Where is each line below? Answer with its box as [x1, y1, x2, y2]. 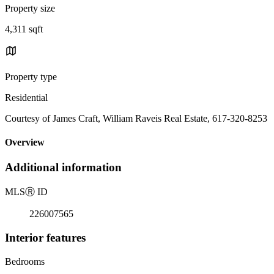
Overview [5, 137, 45, 148]
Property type [5, 71, 57, 82]
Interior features [5, 231, 86, 244]
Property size [5, 2, 55, 13]
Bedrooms [5, 256, 45, 267]
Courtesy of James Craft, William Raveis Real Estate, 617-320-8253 [5, 113, 267, 124]
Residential [5, 92, 48, 103]
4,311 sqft [5, 23, 43, 34]
